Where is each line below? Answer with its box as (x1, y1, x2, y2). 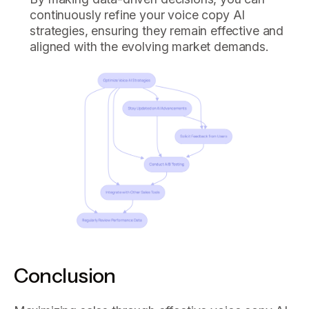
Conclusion (13, 262, 116, 288)
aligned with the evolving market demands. (30, 39, 269, 54)
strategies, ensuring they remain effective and (30, 23, 284, 38)
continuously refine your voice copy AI (30, 7, 246, 22)
